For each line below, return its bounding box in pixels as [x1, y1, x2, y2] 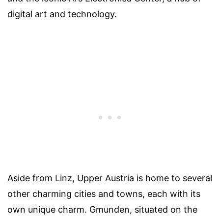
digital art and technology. [7, 9, 117, 20]
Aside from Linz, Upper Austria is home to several [7, 173, 212, 184]
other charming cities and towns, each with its [7, 189, 200, 199]
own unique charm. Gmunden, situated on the [7, 204, 197, 215]
